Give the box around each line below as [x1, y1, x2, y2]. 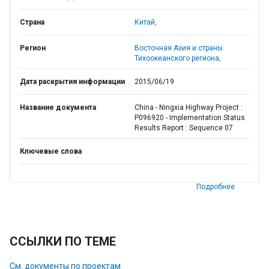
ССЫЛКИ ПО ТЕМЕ [10, 234, 116, 249]
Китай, [134, 18, 157, 26]
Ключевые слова [20, 147, 82, 156]
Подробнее [196, 183, 235, 191]
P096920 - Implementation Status [134, 113, 245, 122]
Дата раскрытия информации [20, 77, 125, 86]
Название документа [20, 103, 96, 112]
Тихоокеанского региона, [134, 54, 221, 62]
